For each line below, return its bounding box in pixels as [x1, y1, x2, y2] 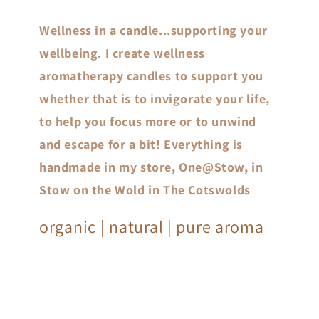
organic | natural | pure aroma [39, 214, 264, 238]
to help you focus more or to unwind [39, 113, 257, 130]
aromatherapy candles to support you [39, 67, 264, 84]
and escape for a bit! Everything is [39, 135, 244, 152]
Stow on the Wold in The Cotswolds [39, 181, 251, 198]
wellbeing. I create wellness [39, 44, 205, 61]
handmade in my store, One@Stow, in [39, 158, 263, 175]
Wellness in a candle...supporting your [39, 21, 268, 38]
